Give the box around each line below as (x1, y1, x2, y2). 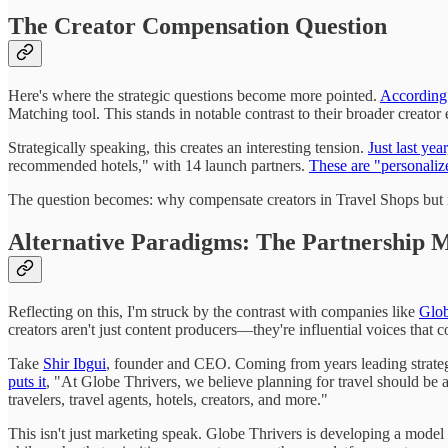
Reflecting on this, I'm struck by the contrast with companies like (8, 302, 419, 320)
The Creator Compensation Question (8, 13, 387, 40)
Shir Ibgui (43, 354, 106, 372)
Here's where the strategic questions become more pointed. (8, 86, 380, 104)
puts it (8, 372, 46, 390)
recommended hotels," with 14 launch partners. (8, 156, 309, 174)
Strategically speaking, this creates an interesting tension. (8, 138, 368, 156)
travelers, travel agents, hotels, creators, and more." (8, 390, 328, 408)
